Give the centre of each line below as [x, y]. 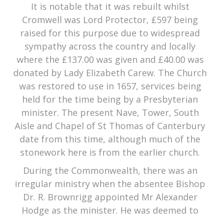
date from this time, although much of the [110, 139]
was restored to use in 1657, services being [110, 86]
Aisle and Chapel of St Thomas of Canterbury [110, 126]
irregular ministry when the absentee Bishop [110, 184]
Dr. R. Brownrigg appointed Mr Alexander [110, 197]
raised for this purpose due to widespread [110, 33]
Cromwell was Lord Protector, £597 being [110, 20]
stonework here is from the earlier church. [110, 152]
